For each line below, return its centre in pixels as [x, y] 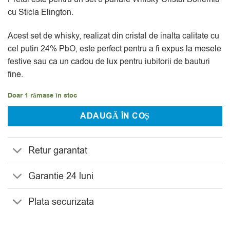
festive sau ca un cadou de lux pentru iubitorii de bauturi [109, 61]
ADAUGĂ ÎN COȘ [115, 116]
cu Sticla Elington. [41, 12]
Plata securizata [61, 202]
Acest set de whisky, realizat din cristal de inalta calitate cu [113, 36]
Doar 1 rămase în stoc [42, 96]
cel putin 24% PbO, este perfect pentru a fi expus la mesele [114, 49]
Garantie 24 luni [61, 176]
